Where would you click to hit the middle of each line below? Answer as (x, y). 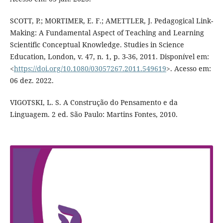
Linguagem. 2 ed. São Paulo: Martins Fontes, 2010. (94, 114)
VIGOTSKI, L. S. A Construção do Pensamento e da (94, 102)
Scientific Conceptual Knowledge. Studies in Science (97, 44)
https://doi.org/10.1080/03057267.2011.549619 (90, 68)
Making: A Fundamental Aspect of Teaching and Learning (107, 32)
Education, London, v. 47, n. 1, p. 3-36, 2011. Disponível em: (109, 56)
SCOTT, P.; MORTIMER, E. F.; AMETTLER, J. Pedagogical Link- (111, 20)
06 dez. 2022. (32, 80)
